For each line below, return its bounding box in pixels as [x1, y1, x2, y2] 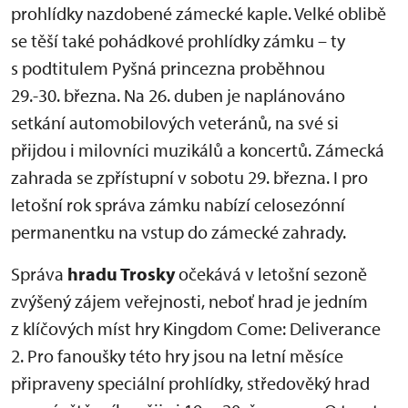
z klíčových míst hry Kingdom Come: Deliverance [11, 317, 381, 340]
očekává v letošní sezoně [175, 262, 367, 285]
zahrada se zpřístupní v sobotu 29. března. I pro [11, 166, 368, 189]
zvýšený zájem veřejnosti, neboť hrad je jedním [11, 290, 368, 312]
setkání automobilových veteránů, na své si [11, 111, 339, 134]
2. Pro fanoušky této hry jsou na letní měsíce [11, 344, 343, 367]
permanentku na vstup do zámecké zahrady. [11, 220, 346, 243]
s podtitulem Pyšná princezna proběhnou [11, 56, 325, 79]
